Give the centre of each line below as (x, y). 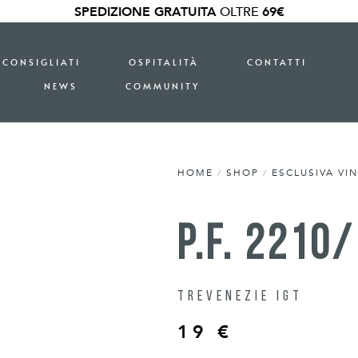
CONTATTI (276, 62)
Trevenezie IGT (240, 296)
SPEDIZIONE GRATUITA (145, 12)
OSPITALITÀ (163, 62)
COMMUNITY (162, 86)
